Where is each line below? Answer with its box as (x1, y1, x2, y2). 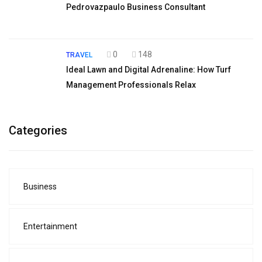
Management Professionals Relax (66, 80, 196, 89)
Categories (9, 123, 67, 137)
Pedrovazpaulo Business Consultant (66, 2, 205, 12)
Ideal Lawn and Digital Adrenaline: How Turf (66, 65, 231, 74)
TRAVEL (66, 51, 92, 59)
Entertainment (23, 222, 77, 231)
